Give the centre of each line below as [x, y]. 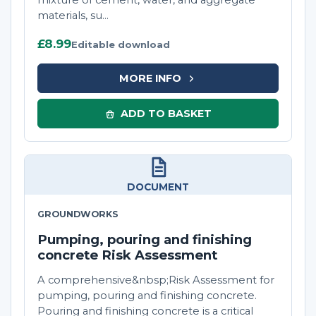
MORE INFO [150, 78]
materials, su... [73, 16]
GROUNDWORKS [78, 214]
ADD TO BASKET [166, 113]
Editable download [121, 45]
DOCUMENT [158, 187]
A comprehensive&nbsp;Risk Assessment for [156, 280]
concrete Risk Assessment [127, 255]
